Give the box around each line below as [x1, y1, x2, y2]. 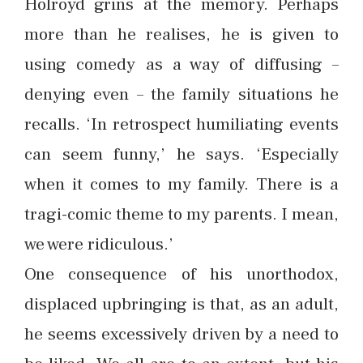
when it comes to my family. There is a [24, 173, 339, 195]
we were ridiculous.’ [24, 233, 173, 255]
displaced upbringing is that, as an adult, [24, 293, 339, 315]
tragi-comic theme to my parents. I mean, [24, 203, 339, 225]
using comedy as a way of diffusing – [24, 53, 339, 75]
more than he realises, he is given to [24, 23, 339, 45]
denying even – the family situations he [24, 83, 339, 105]
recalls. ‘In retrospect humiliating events [24, 113, 339, 135]
